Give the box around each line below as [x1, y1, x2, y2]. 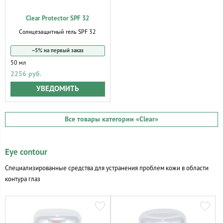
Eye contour [5, 147, 47, 157]
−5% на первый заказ [31, 47, 84, 54]
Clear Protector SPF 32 [26, 14, 90, 22]
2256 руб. [10, 70, 41, 78]
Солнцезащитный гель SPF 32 [19, 28, 97, 35]
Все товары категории [65, 115, 136, 123]
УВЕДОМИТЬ [36, 85, 79, 93]
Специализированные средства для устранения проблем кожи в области [5, 164, 209, 172]
